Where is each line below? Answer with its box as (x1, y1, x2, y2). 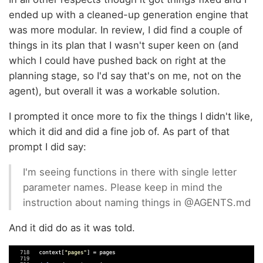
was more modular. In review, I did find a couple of (9, 24, 242, 36)
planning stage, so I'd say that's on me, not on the (9, 70, 241, 82)
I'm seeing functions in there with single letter (23, 166, 237, 178)
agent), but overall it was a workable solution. (9, 85, 220, 97)
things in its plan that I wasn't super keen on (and (9, 39, 238, 52)
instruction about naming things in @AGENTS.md (23, 197, 251, 209)
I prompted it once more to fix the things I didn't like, (9, 110, 253, 123)
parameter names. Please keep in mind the (23, 181, 222, 194)
